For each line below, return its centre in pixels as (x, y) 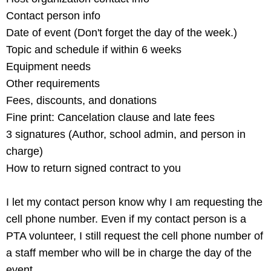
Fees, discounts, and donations (81, 101)
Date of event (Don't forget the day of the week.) (122, 33)
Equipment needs (48, 67)
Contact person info (55, 16)
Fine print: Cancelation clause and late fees (110, 118)
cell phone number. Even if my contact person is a (126, 219)
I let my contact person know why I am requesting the (134, 202)
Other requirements (54, 84)
